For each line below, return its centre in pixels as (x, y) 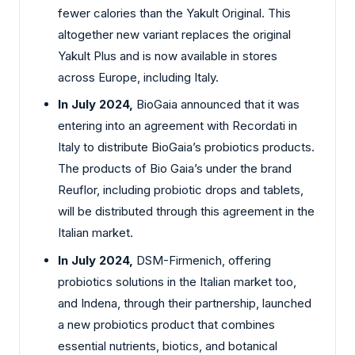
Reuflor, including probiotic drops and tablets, (181, 190)
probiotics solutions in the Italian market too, (177, 281)
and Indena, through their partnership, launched (185, 303)
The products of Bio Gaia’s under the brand (175, 169)
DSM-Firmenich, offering (202, 260)
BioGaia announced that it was (216, 105)
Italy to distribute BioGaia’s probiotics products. (186, 147)
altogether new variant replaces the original (174, 34)
